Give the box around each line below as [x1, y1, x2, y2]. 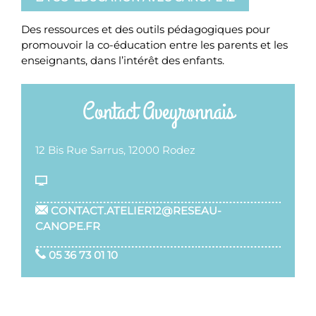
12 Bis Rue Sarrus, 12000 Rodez [35, 143, 195, 157]
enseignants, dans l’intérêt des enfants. [21, 53, 224, 67]
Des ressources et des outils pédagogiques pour [21, 22, 270, 36]
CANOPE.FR [35, 219, 100, 233]
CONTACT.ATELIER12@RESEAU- [48, 203, 222, 217]
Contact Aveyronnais [82, 95, 234, 128]
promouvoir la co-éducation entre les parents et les [21, 37, 288, 51]
